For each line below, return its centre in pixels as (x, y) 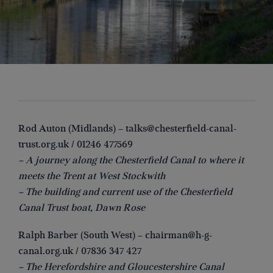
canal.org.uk (46, 251)
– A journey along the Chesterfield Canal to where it (131, 160)
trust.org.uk (44, 144)
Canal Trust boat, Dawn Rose (82, 207)
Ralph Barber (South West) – (82, 236)
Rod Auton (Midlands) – (72, 128)
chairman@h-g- (179, 236)
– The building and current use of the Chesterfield (125, 192)
